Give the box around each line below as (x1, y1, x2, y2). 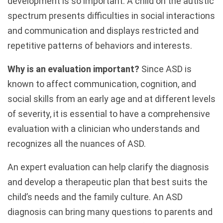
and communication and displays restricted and (7, 25, 199, 36)
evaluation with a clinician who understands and (7, 123, 200, 134)
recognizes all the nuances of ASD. (7, 138, 146, 149)
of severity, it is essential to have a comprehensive (7, 108, 210, 119)
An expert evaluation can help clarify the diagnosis (7, 161, 209, 172)
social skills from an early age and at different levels (7, 93, 216, 104)
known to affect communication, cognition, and (7, 78, 196, 89)
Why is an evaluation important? (7, 63, 141, 74)
